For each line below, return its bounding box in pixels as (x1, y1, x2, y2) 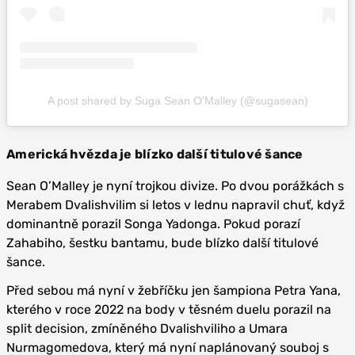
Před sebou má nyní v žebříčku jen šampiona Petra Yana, (6, 283, 341, 299)
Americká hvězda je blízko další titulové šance (6, 147, 303, 162)
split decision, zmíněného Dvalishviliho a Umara (6, 321, 288, 337)
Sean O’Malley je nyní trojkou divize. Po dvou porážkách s (6, 178, 344, 194)
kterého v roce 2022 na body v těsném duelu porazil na (6, 302, 331, 318)
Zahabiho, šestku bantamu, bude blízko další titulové (6, 235, 319, 251)
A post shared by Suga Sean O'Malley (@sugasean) (47, 94, 308, 108)
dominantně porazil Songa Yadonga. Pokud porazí (6, 216, 300, 232)
